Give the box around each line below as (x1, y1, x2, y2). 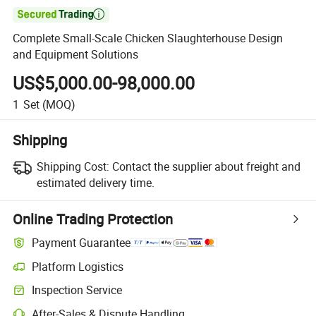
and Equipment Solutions (13, 47, 139, 63)
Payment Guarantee (32, 235, 131, 251)
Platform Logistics (32, 258, 124, 274)
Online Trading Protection (13, 209, 174, 229)
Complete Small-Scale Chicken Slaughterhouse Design (13, 30, 284, 47)
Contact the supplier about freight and (111, 158, 300, 174)
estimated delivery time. (36, 174, 154, 190)
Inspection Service (32, 282, 123, 298)
